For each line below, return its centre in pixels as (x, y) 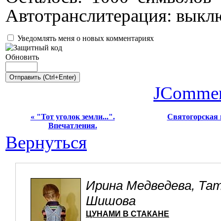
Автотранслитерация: (89, 15)
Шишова (111, 201)
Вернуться (46, 142)
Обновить (22, 57)
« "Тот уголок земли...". (73, 116)
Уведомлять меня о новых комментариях (86, 38)
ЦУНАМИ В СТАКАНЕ (128, 214)
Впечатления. (73, 125)
